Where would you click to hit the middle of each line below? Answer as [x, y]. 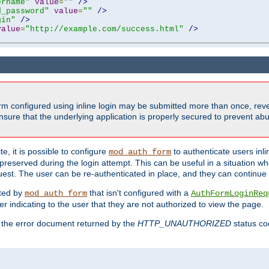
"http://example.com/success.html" [104, 29]
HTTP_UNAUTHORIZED [184, 224]
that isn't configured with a [139, 193]
